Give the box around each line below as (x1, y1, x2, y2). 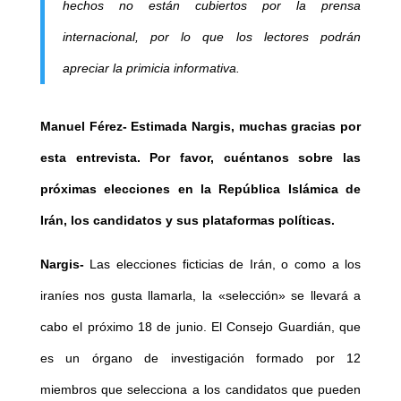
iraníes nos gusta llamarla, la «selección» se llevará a (39, 287, 362, 303)
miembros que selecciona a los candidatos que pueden (39, 381, 362, 397)
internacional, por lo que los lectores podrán (62, 29, 362, 44)
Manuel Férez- (39, 118, 127, 133)
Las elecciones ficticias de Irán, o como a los (83, 256, 362, 271)
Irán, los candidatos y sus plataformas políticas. (39, 212, 335, 227)
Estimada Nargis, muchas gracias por (126, 118, 362, 133)
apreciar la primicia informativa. (62, 60, 240, 75)
